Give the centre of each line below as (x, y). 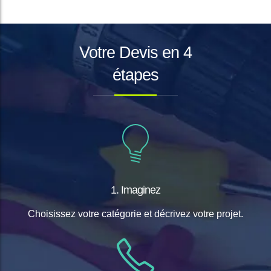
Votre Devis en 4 (135, 53)
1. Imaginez (135, 190)
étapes (135, 75)
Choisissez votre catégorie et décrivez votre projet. (135, 214)
